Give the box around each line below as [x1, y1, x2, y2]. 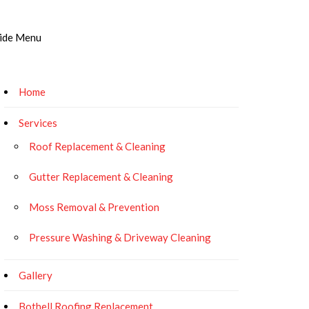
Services [19, 117, 57, 129]
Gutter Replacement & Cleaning [29, 170, 173, 183]
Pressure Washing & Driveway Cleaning [29, 231, 211, 243]
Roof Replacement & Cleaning [29, 140, 166, 152]
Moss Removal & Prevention [29, 201, 159, 213]
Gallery [19, 269, 52, 281]
